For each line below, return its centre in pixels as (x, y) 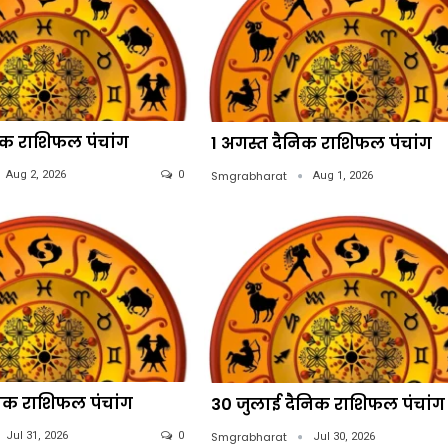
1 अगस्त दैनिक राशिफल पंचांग (321, 143)
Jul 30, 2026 (343, 436)
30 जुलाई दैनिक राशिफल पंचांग (327, 404)
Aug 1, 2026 (342, 175)
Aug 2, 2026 (36, 175)
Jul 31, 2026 (37, 436)
